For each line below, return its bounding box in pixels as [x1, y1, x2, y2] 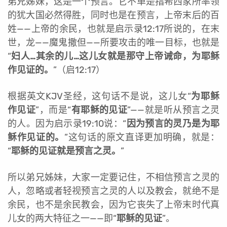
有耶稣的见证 [71, 104, 128, 116]
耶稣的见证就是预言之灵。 [11, 145, 121, 157]
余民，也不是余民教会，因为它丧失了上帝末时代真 [8, 199, 219, 210]
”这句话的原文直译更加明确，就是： [64, 131, 220, 143]
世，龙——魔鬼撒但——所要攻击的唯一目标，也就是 [8, 36, 219, 48]
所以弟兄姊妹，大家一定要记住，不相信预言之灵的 [8, 171, 219, 183]
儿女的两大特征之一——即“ [8, 212, 117, 224]
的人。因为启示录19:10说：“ [8, 118, 127, 129]
